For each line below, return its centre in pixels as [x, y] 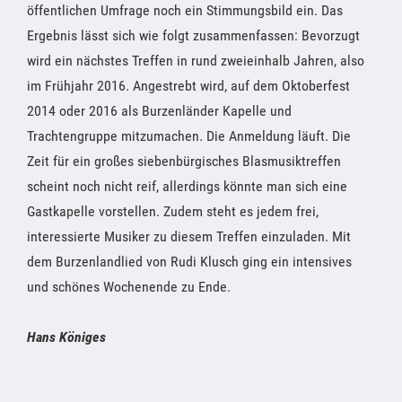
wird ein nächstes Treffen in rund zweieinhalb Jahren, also [196, 60]
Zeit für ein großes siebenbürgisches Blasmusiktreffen [184, 161]
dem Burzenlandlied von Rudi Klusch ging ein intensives [189, 261]
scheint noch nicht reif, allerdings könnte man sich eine [187, 186]
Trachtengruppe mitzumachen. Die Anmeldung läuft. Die [189, 135]
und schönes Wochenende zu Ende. [129, 286]
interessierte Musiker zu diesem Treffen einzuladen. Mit [189, 236]
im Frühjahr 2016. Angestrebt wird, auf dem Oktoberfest [188, 85]
